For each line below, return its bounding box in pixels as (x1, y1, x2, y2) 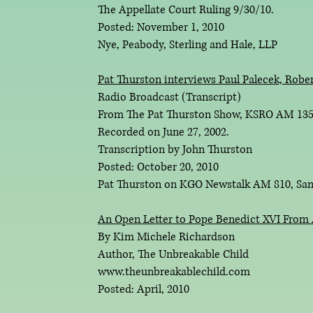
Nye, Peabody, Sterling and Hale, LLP (98, 37, 277, 52)
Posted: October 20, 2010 (98, 159, 219, 175)
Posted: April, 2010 (98, 282, 189, 297)
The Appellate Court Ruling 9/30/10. (98, 2, 274, 17)
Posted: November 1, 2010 (98, 20, 224, 35)
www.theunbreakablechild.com (98, 264, 250, 279)
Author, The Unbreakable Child (98, 247, 249, 262)
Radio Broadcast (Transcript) (98, 89, 241, 105)
